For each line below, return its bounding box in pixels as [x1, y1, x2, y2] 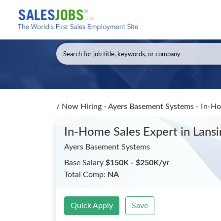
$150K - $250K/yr [106, 159, 169, 167]
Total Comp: [64, 171, 108, 179]
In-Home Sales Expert [64, 126, 181, 138]
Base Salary [64, 159, 106, 167]
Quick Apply [71, 202, 113, 210]
